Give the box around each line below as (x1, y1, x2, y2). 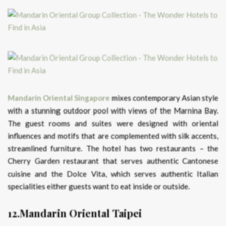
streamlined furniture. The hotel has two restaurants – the (8, 144, 218, 153)
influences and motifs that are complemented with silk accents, (8, 131, 218, 141)
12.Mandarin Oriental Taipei (8, 206, 142, 220)
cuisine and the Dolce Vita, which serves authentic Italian (8, 169, 218, 179)
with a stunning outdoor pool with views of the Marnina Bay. (8, 106, 218, 116)
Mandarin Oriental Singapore (8, 93, 110, 103)
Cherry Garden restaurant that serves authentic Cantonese (8, 156, 218, 166)
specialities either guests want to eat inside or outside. (8, 182, 190, 191)
